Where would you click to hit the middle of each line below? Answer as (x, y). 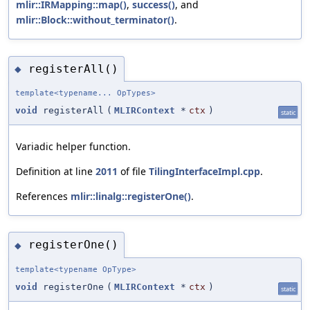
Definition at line (56, 172)
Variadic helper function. (73, 147)
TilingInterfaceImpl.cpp (204, 172)
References (43, 197)
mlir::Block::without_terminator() (95, 20)
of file (133, 172)
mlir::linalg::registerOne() (131, 197)
